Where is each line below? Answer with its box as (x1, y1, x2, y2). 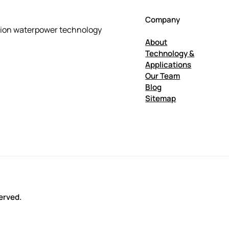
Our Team (145, 71, 180, 82)
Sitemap (145, 93, 176, 104)
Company (145, 14, 180, 26)
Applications (145, 59, 192, 71)
